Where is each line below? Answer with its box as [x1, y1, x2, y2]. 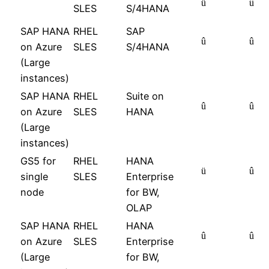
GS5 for [20, 155, 56, 168]
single [20, 171, 48, 183]
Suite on [126, 90, 164, 103]
